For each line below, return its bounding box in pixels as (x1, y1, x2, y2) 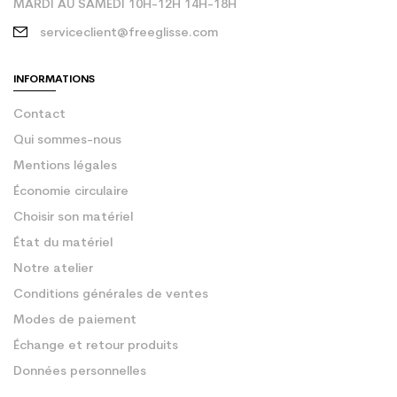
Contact (13, 108, 66, 122)
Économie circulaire (13, 185, 128, 199)
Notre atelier (13, 262, 93, 276)
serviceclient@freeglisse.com (40, 27, 218, 41)
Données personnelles (13, 365, 146, 379)
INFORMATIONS (13, 74, 95, 86)
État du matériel (13, 237, 113, 251)
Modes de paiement (13, 314, 136, 328)
